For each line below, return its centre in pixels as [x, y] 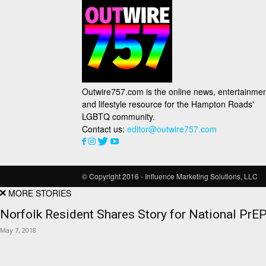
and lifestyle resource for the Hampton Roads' [168, 104]
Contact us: [104, 129]
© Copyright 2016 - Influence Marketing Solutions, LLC [170, 176]
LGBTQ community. [118, 116]
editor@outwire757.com [172, 129]
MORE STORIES [40, 193]
